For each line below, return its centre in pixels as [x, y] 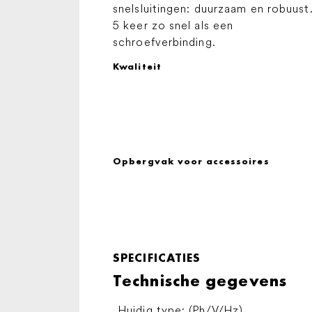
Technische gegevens [200, 280]
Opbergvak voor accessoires [191, 161]
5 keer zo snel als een [173, 25]
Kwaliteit [137, 66]
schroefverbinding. [164, 41]
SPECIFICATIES [157, 257]
